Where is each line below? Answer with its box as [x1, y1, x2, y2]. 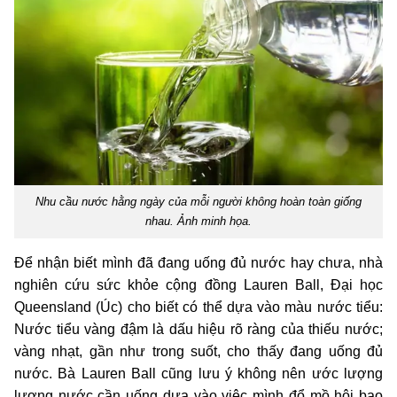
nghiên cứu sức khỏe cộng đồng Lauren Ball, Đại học [14, 277, 383, 293]
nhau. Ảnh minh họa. [145, 214, 252, 229]
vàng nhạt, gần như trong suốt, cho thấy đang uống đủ [14, 344, 383, 360]
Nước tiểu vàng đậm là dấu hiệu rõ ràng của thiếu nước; [14, 322, 383, 338]
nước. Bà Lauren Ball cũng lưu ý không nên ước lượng [14, 366, 383, 382]
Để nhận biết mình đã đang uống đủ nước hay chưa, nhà [14, 255, 383, 271]
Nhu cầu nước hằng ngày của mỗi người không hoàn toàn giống [35, 195, 362, 209]
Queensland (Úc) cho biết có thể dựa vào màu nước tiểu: [14, 300, 383, 315]
